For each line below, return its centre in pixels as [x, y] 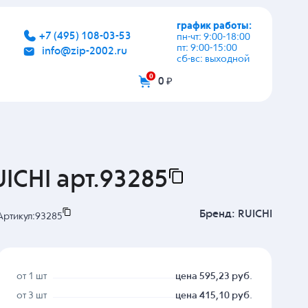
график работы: [214, 26]
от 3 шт [32, 296]
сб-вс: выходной [213, 59]
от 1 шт [32, 277]
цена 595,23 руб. [213, 277]
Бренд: [217, 214]
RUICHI [253, 214]
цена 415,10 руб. [213, 296]
